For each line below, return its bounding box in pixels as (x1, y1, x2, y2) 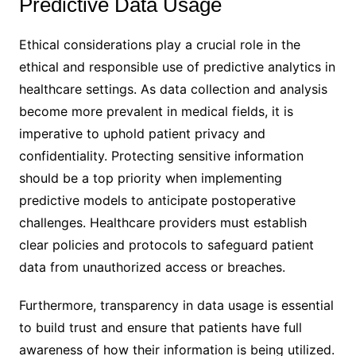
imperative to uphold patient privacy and (18, 125, 265, 141)
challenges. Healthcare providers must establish (18, 214, 307, 230)
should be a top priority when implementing (18, 169, 282, 186)
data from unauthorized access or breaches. (18, 258, 285, 275)
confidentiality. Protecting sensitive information (18, 147, 304, 164)
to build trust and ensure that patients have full (18, 319, 302, 335)
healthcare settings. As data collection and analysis (18, 80, 327, 97)
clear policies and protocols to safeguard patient (18, 236, 314, 253)
